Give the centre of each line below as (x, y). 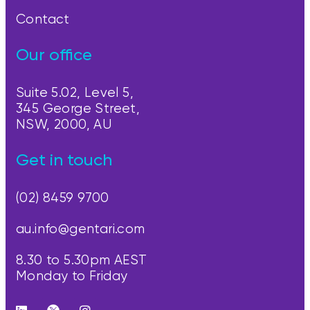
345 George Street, (78, 109)
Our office (54, 55)
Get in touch (64, 161)
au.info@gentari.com (81, 229)
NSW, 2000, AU (64, 125)
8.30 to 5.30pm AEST (82, 261)
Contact (43, 20)
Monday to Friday (72, 276)
